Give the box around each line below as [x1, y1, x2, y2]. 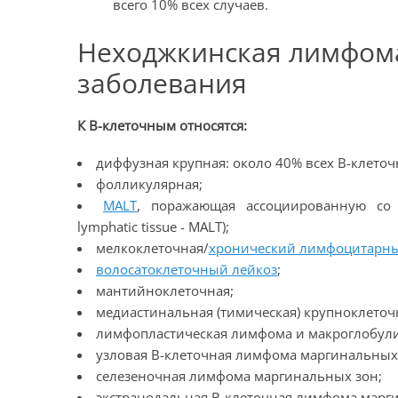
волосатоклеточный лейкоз [96, 260, 277, 278]
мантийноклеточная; [96, 282, 234, 299]
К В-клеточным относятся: [77, 116, 247, 134]
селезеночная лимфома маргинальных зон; [96, 367, 382, 385]
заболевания [77, 65, 247, 101]
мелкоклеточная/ [96, 239, 209, 257]
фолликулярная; [96, 175, 203, 193]
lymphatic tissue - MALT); [77, 218, 229, 235]
